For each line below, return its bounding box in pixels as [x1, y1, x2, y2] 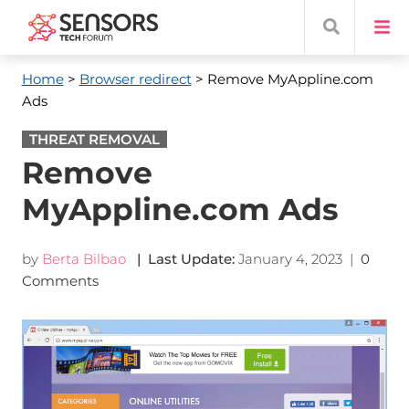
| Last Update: [129, 250, 235, 267]
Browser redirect [79, 70, 192, 88]
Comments [21, 272, 102, 289]
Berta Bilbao [41, 250, 126, 267]
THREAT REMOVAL [28, 131, 160, 148]
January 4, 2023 [237, 250, 342, 267]
